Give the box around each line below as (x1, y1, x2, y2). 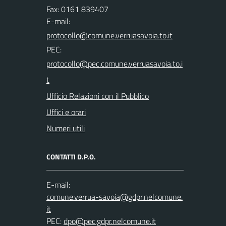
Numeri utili (46, 122, 85, 134)
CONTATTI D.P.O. (46, 151, 96, 162)
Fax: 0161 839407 (46, 3, 108, 15)
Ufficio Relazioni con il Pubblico (46, 90, 149, 102)
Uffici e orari (46, 106, 86, 118)
